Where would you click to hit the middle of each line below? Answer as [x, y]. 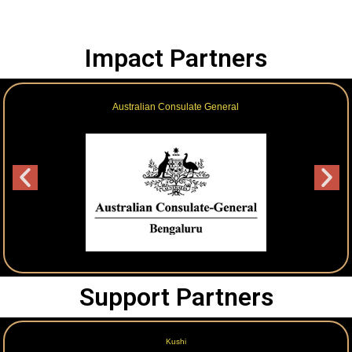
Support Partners [176, 297]
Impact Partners [176, 59]
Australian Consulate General [176, 106]
